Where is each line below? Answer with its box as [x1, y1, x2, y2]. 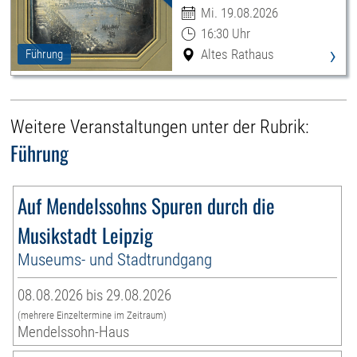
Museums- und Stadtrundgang [18, 249, 213, 270]
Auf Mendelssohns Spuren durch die [18, 190, 276, 221]
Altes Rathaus [200, 46, 274, 63]
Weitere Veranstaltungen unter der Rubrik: [10, 116, 310, 139]
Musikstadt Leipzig [18, 220, 154, 250]
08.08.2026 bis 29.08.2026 [18, 286, 172, 305]
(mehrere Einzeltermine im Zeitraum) [18, 309, 167, 322]
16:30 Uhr [200, 25, 250, 42]
